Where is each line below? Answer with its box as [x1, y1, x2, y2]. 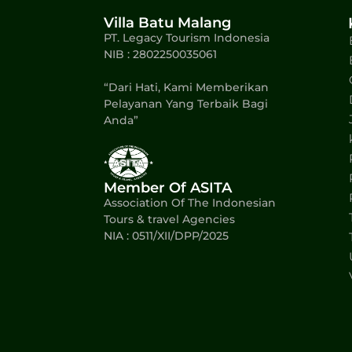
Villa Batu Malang [104, 13, 231, 31]
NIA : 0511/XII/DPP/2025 [104, 228, 229, 243]
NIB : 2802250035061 [104, 46, 217, 61]
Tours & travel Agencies [104, 211, 235, 226]
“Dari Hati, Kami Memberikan [104, 79, 269, 94]
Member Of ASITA [104, 178, 232, 196]
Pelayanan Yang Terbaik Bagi [104, 96, 268, 111]
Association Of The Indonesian [104, 195, 276, 210]
